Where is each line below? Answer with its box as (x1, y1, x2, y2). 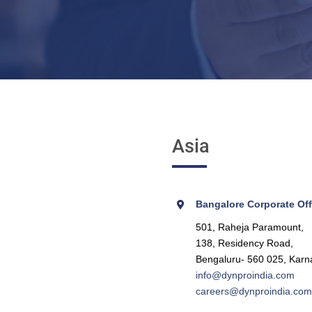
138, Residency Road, (195, 237, 293, 249)
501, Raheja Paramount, (195, 221, 304, 233)
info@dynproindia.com (195, 270, 295, 281)
